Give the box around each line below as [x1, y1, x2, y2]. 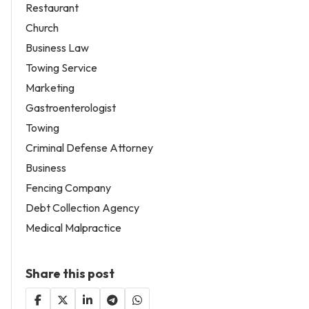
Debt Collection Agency [26, 200, 139, 215]
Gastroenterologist [26, 100, 116, 114]
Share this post [26, 265, 114, 281]
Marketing [26, 80, 74, 94]
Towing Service [26, 60, 97, 74]
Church [26, 20, 59, 34]
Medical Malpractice [26, 220, 121, 235]
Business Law [26, 40, 89, 54]
